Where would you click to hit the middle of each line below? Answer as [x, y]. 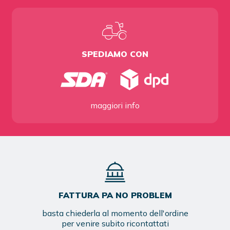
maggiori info [115, 105]
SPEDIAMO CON [115, 54]
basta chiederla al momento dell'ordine [115, 213]
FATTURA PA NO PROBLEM [115, 195]
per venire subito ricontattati [115, 223]
